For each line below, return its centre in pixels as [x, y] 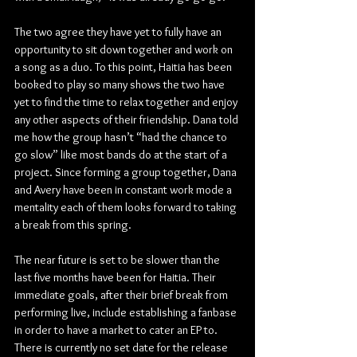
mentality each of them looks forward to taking [127, 207]
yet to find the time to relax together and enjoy [127, 102]
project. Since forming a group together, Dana [127, 172]
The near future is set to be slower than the [118, 260]
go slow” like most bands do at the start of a [122, 155]
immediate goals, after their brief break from [122, 295]
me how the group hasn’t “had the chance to [122, 137]
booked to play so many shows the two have [121, 84]
